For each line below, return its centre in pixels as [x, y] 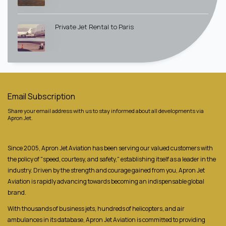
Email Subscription [41, 96]
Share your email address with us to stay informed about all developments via [106, 110]
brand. [17, 192]
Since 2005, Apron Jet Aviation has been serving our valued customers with [110, 148]
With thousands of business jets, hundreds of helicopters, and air [96, 208]
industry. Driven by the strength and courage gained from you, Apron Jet [106, 170]
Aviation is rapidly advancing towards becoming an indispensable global [106, 181]
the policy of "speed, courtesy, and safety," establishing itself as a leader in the [112, 159]
